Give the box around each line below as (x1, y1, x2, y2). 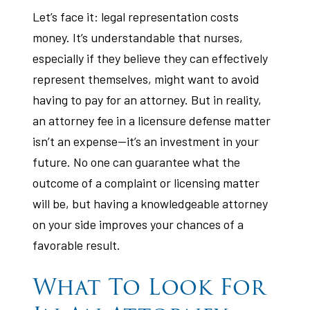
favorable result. (33, 237, 121, 253)
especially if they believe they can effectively (33, 51, 268, 66)
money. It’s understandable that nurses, (33, 30, 244, 45)
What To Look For (33, 269, 266, 304)
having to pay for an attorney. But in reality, (33, 92, 262, 107)
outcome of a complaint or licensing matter (33, 175, 260, 190)
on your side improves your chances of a (33, 217, 244, 232)
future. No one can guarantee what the (33, 154, 241, 170)
